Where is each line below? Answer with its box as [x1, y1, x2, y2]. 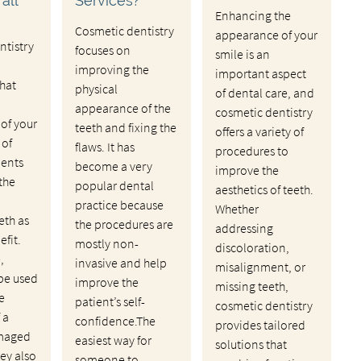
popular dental [74, 176, 154, 193]
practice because [74, 196, 164, 213]
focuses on [74, 41, 131, 58]
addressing [214, 219, 273, 236]
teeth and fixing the [74, 118, 176, 135]
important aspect [214, 64, 306, 81]
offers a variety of [214, 122, 304, 139]
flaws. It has [74, 138, 135, 155]
